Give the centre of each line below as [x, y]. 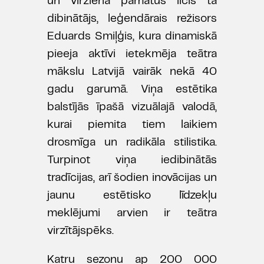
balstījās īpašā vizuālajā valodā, [132, 108]
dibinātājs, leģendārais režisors [132, 19]
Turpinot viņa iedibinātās [132, 161]
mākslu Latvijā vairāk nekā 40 [132, 72]
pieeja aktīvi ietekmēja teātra [132, 55]
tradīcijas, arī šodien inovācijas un [132, 178]
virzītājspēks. [80, 231]
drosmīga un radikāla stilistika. [132, 143]
